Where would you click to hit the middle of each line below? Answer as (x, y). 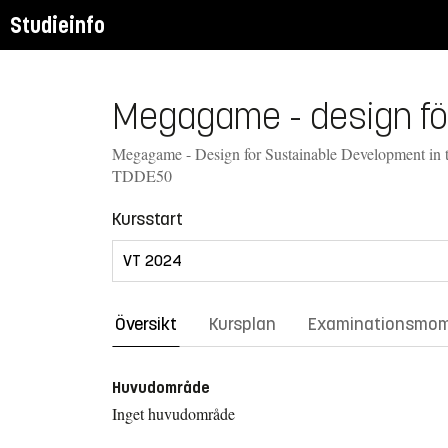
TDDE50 (142, 175)
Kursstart (147, 218)
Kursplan (242, 323)
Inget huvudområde (173, 413)
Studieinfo (57, 25)
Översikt (146, 323)
